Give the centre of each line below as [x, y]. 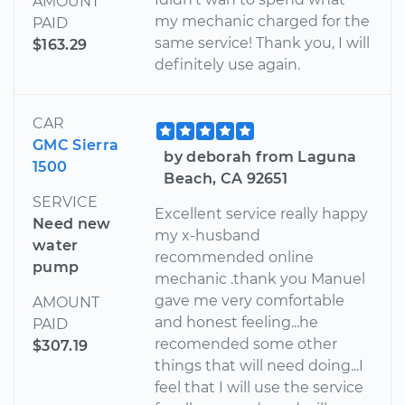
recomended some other [246, 344]
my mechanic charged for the [263, 22]
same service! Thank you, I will [263, 43]
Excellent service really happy [262, 214]
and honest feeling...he [237, 323]
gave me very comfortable [250, 301]
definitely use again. [228, 65]
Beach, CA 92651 [226, 179]
